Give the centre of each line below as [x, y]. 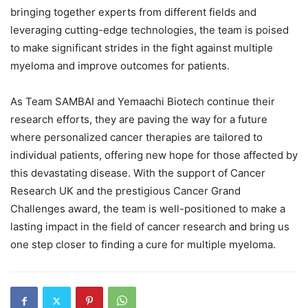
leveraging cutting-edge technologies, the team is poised [150, 30]
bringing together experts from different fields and [133, 12]
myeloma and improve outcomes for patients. [120, 66]
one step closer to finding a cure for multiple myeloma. [143, 244]
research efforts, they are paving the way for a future [139, 119]
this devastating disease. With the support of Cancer [138, 173]
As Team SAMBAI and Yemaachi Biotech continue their [143, 101]
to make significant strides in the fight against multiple [142, 48]
